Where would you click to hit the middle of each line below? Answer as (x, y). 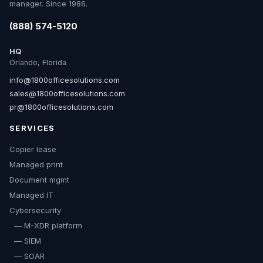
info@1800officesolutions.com (65, 80)
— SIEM (25, 241)
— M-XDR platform (46, 226)
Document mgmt (39, 180)
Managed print (36, 165)
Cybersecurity (35, 210)
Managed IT (31, 195)
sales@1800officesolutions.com (67, 94)
